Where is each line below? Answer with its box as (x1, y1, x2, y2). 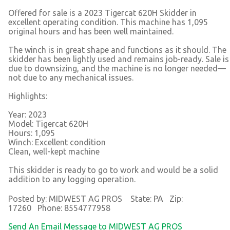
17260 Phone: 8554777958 (8, 203, 110, 213)
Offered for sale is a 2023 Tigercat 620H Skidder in (8, 8, 197, 17)
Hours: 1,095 (8, 128, 55, 138)
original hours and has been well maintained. (8, 26, 174, 36)
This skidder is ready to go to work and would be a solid (8, 165, 218, 175)
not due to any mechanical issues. (8, 72, 133, 82)
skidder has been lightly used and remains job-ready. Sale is (8, 54, 229, 64)
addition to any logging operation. (8, 174, 136, 184)
